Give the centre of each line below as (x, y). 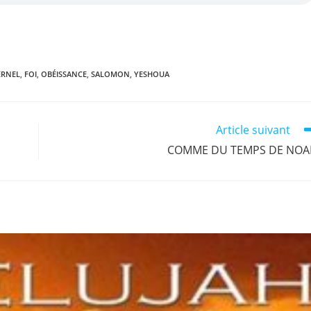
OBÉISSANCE (64, 74)
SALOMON (110, 74)
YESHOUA (152, 74)
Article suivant (253, 130)
